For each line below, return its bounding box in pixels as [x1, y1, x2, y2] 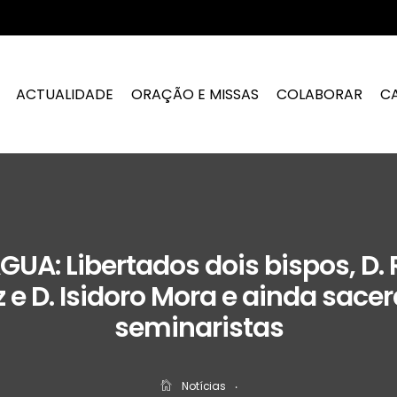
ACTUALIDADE [16, 83, 114, 105]
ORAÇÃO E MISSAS [131, 83, 260, 105]
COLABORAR [276, 83, 363, 105]
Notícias [182, 378, 226, 394]
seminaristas [113, 309, 284, 347]
